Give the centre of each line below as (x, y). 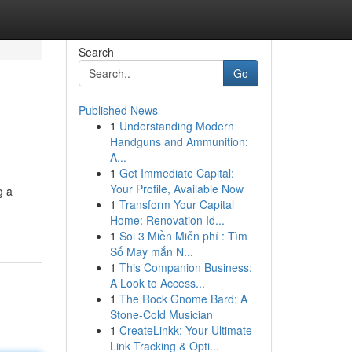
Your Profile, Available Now (176, 189)
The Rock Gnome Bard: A (183, 299)
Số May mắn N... (151, 251)
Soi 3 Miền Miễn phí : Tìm (183, 236)
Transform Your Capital (176, 204)
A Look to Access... (157, 283)
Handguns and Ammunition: (179, 141)
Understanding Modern (176, 126)
